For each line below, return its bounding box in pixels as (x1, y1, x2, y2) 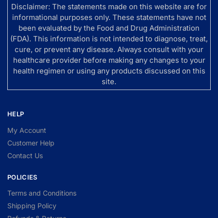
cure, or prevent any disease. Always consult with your (15, 45, 203, 54)
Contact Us (7, 151, 43, 160)
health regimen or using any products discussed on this (13, 66, 205, 76)
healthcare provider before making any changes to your (13, 55, 205, 65)
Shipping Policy (7, 201, 56, 210)
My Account (7, 126, 46, 134)
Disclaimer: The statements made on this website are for (11, 2, 207, 12)
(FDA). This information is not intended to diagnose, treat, (10, 34, 208, 44)
